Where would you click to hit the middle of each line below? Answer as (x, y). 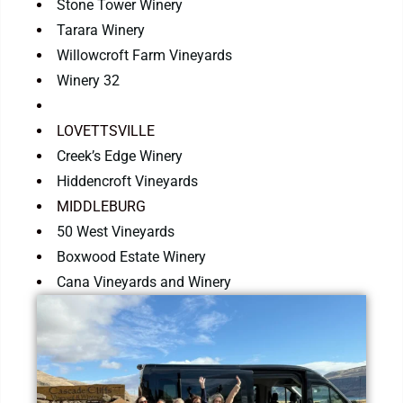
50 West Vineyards (116, 232)
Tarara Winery (101, 31)
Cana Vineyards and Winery (150, 282)
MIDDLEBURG (102, 207)
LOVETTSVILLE (106, 131)
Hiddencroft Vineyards (128, 182)
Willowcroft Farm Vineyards (145, 56)
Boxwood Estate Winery (132, 257)
